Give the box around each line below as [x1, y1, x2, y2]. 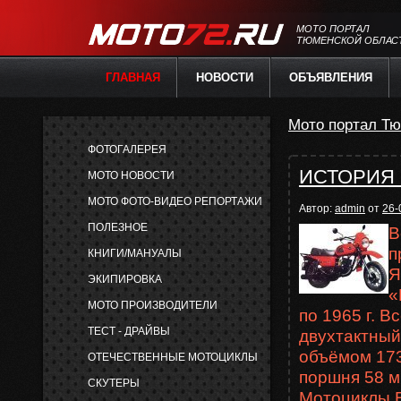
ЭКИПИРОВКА [88, 273, 162, 286]
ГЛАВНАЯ [106, 71, 160, 84]
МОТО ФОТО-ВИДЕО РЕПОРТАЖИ [88, 195, 262, 208]
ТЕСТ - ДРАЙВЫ [88, 325, 170, 337]
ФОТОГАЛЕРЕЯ [88, 143, 166, 156]
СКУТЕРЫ [88, 377, 140, 389]
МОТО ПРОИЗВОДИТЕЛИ [88, 299, 218, 311]
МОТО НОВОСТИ [88, 169, 175, 182]
